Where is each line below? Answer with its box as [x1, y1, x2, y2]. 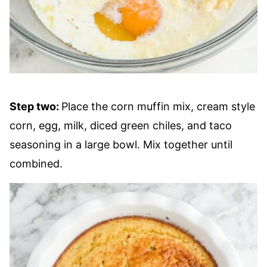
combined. [10, 157, 63, 170]
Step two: [10, 100, 61, 113]
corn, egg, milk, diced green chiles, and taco [10, 119, 232, 132]
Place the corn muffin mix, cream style [61, 100, 255, 113]
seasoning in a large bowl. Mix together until [10, 138, 232, 151]
